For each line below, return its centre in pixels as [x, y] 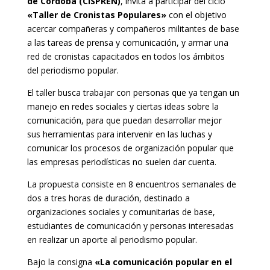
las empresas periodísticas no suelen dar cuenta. [121, 162]
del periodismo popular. [73, 70]
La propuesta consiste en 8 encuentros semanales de [131, 184]
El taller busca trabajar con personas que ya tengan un [133, 92]
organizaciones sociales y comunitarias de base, [121, 212]
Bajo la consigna [59, 262]
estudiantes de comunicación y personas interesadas [130, 225]
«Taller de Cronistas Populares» [96, 14]
